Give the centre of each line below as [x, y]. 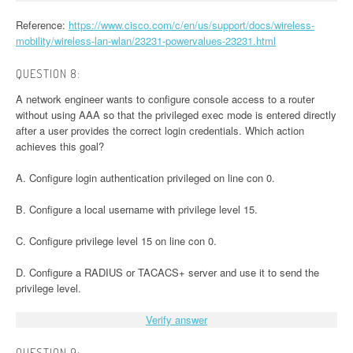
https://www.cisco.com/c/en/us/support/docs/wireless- [191, 25]
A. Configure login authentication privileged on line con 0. [145, 178]
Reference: [42, 25]
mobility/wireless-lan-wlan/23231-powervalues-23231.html [146, 41]
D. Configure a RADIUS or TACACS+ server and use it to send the [167, 273]
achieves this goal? [60, 147]
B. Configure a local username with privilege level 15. [137, 210]
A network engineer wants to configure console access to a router [165, 99]
